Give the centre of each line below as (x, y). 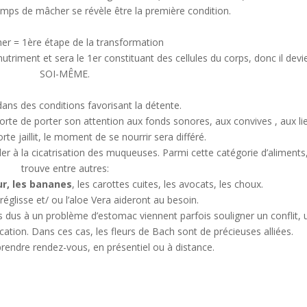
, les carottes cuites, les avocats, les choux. (168, 184)
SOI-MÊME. (65, 74)
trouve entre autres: (65, 168)
